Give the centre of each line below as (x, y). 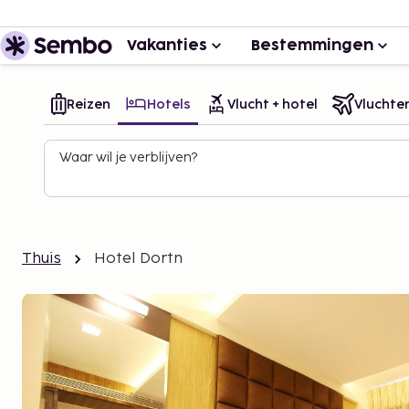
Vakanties (167, 46)
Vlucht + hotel (273, 104)
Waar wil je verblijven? (128, 157)
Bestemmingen (312, 46)
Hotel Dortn (138, 259)
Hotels (169, 104)
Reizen (89, 104)
